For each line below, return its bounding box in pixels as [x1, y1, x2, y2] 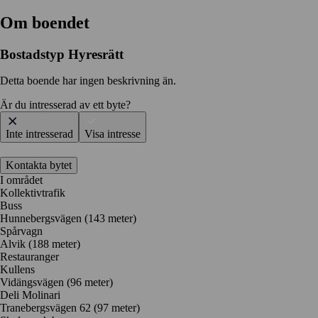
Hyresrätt [68, 46, 124, 62]
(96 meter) [67, 276, 113, 289]
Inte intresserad [6, 128, 73, 141]
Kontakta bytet [6, 159, 72, 172]
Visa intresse [84, 128, 141, 141]
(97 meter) [94, 302, 140, 314]
